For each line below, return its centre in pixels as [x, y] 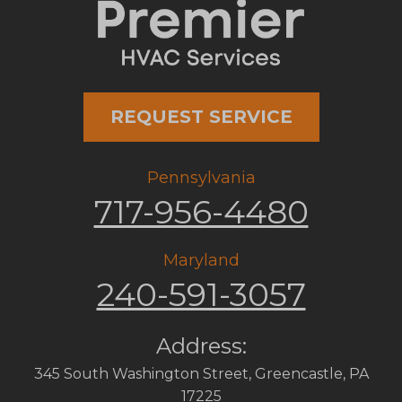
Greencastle [298, 374]
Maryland [201, 261]
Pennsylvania [201, 178]
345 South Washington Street [141, 374]
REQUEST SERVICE [201, 117]
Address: [201, 346]
